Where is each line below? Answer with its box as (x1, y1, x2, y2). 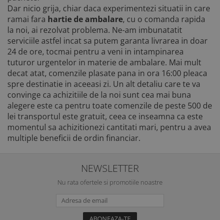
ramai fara (7, 13, 48, 25)
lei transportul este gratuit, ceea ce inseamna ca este (7, 110, 203, 122)
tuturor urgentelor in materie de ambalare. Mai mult (7, 56, 201, 68)
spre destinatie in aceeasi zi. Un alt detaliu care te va (7, 78, 200, 89)
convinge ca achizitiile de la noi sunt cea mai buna (7, 89, 191, 100)
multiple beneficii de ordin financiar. (7, 132, 140, 143)
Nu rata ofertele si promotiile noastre (57, 177, 163, 187)
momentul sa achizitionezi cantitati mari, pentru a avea (7, 121, 211, 133)
